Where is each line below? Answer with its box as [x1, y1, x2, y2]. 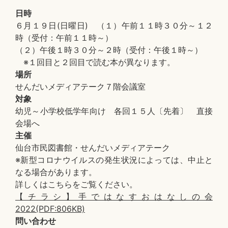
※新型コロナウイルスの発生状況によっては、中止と [15, 155, 213, 165]
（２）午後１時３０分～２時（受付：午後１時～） [15, 45, 203, 55]
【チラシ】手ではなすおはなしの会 [15, 191, 213, 202]
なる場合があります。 [15, 167, 97, 177]
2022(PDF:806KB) [15, 204, 85, 214]
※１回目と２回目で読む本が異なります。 [15, 57, 175, 67]
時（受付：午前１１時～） [15, 33, 113, 43]
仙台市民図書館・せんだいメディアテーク [15, 142, 170, 153]
